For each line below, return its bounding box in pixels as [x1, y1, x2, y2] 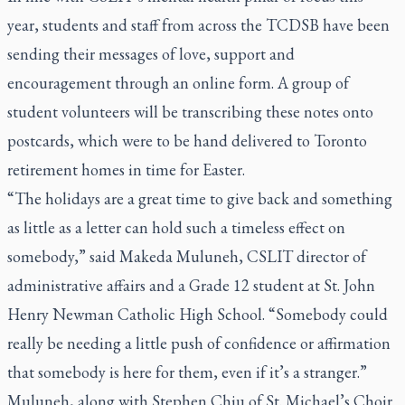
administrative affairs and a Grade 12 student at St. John [7, 275, 375, 296]
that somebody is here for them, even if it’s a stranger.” [7, 362, 367, 382]
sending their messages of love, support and [7, 43, 295, 64]
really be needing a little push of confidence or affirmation [7, 333, 391, 353]
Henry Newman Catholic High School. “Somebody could [7, 304, 388, 325]
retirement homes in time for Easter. [7, 159, 245, 180]
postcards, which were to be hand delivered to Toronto [7, 130, 367, 151]
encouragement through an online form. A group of [7, 72, 349, 93]
